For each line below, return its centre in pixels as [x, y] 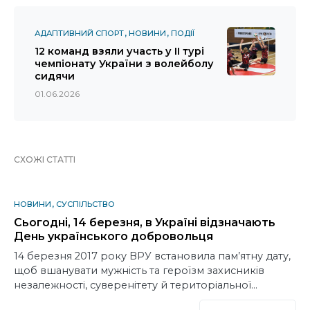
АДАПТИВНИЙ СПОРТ [79, 34]
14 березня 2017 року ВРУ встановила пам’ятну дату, [152, 256]
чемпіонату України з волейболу [124, 64]
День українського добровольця [113, 237]
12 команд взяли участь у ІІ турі [119, 52]
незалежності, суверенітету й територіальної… [136, 285]
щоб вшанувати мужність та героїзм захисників [139, 271]
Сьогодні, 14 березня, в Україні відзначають [145, 223]
